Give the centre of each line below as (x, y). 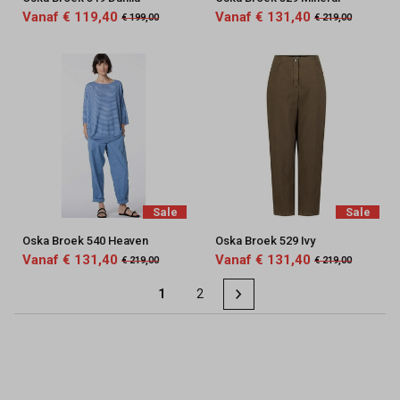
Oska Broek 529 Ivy (265, 241)
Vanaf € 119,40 (70, 17)
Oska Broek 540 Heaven (85, 241)
